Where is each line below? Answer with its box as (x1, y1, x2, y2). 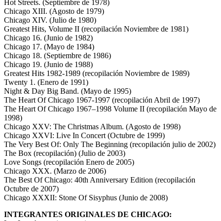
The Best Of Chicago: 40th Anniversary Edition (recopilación (4, 175, 195, 184)
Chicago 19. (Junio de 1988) (4, 60, 93, 69)
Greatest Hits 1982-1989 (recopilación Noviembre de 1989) (4, 69, 189, 77)
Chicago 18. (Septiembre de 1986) (4, 51, 111, 60)
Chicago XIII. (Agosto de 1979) (4, 6, 104, 15)
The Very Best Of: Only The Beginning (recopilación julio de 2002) (4, 140, 216, 148)
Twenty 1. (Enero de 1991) (4, 77, 88, 86)
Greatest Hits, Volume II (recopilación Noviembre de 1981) (4, 24, 188, 33)
